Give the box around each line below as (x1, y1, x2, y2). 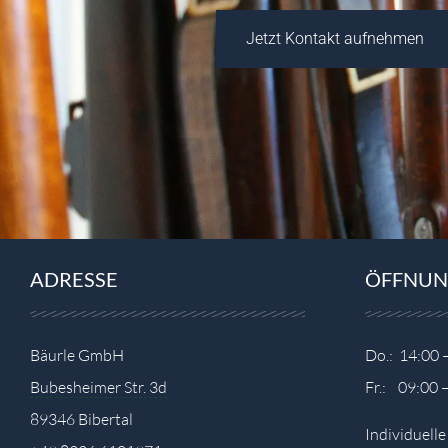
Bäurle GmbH (30, 345, 124, 366)
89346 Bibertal (30, 409, 133, 430)
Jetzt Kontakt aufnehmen (246, 28, 424, 48)
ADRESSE (30, 266, 118, 291)
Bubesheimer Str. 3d (30, 377, 167, 398)
